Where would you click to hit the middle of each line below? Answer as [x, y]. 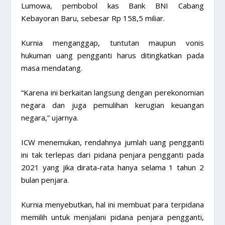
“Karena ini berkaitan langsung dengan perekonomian [113, 92]
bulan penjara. [45, 180]
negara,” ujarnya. [50, 117]
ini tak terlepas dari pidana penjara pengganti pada [113, 154]
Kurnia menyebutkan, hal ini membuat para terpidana [113, 204]
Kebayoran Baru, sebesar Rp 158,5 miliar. [93, 18]
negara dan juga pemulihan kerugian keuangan [113, 105]
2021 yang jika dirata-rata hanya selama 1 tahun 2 [113, 167]
